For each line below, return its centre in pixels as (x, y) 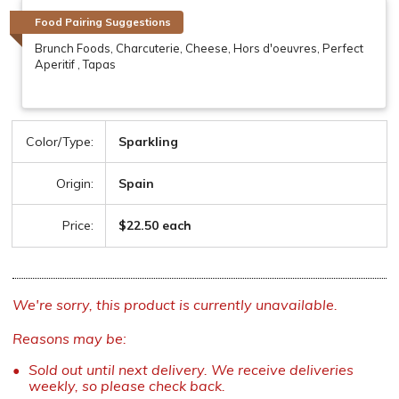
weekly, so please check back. (126, 385)
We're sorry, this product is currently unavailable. (175, 304)
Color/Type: (60, 141)
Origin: (75, 183)
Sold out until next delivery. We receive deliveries (191, 369)
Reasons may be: (69, 338)
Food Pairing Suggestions (103, 22)
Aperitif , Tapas (75, 64)
